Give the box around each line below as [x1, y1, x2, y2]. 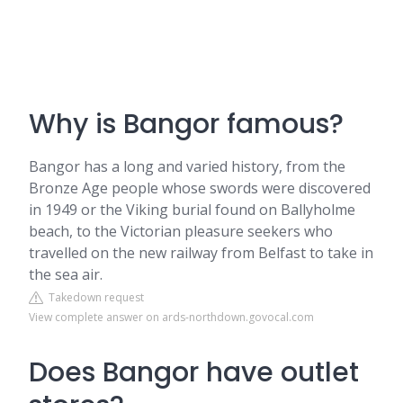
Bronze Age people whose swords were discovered [29, 178, 371, 198]
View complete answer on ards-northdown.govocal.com [29, 309, 314, 325]
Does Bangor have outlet [29, 354, 359, 391]
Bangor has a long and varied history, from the [29, 157, 345, 176]
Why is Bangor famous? [29, 105, 344, 143]
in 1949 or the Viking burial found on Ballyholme [29, 200, 355, 219]
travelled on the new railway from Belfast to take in [29, 243, 373, 263]
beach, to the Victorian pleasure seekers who [29, 221, 333, 241]
